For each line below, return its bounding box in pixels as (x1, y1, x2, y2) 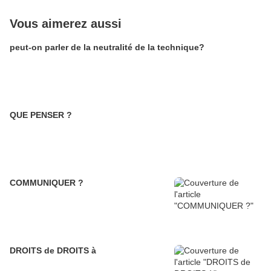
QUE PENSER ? (10, 110, 72, 120)
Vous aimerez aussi (10, 17, 122, 31)
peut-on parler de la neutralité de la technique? (10, 42, 204, 53)
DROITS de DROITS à (10, 246, 96, 256)
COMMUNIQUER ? (10, 178, 83, 188)
